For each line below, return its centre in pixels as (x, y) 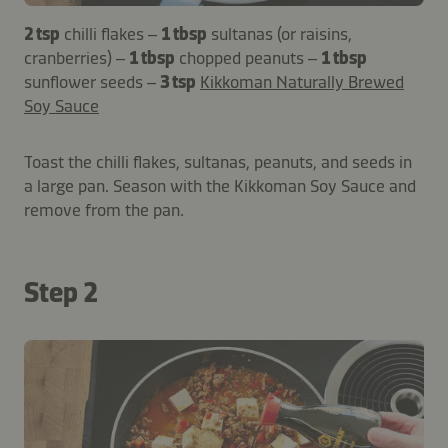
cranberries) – (76, 58)
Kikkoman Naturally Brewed (302, 82)
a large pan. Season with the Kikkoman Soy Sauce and (220, 186)
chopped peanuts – (250, 58)
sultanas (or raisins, (281, 34)
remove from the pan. (104, 210)
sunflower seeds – (92, 82)
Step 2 (61, 293)
